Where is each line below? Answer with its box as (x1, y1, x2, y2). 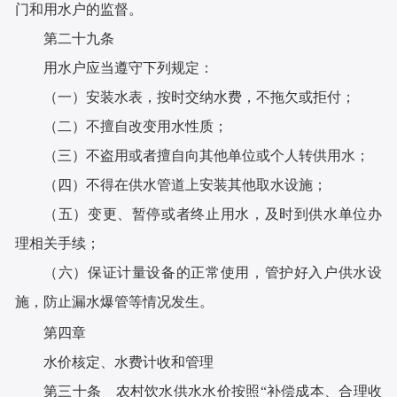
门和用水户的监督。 (15, 2, 144, 18)
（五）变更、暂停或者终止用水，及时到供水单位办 (43, 206, 382, 222)
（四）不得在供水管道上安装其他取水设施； (43, 177, 328, 193)
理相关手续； (15, 236, 101, 252)
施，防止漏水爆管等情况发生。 (15, 294, 214, 310)
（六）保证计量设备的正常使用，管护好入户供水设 (43, 265, 382, 281)
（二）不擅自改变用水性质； (43, 119, 229, 135)
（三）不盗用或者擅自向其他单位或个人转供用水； (43, 148, 370, 164)
